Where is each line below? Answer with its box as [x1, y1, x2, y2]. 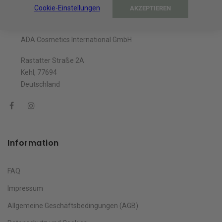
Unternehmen [7, 7, 69, 19]
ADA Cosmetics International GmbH [7, 35, 132, 44]
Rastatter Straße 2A [7, 56, 84, 64]
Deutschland [7, 80, 60, 88]
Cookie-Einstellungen [34, 3, 100, 12]
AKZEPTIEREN [129, 4, 171, 12]
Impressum [7, 184, 43, 192]
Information [7, 137, 59, 149]
